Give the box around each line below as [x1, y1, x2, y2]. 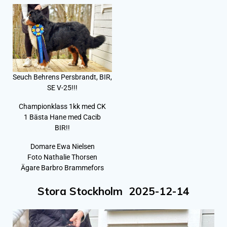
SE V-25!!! [47, 84, 78, 92]
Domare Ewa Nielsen [30, 142, 95, 151]
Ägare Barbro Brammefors [21, 164, 104, 172]
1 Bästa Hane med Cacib [24, 113, 101, 122]
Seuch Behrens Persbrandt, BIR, [13, 73, 112, 82]
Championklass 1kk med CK [19, 102, 106, 111]
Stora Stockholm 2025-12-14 [37, 184, 190, 198]
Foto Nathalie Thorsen [27, 153, 98, 162]
